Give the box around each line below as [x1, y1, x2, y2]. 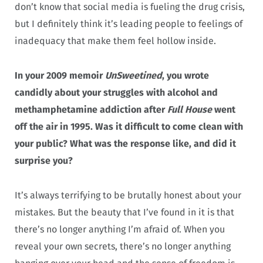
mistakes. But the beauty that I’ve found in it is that [15, 206, 234, 218]
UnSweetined [105, 70, 162, 82]
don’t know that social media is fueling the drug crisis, [15, 1, 245, 13]
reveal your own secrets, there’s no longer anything [15, 240, 231, 252]
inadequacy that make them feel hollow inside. [15, 35, 216, 47]
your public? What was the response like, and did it [15, 138, 236, 150]
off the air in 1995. [15, 121, 95, 133]
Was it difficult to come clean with [95, 121, 243, 133]
